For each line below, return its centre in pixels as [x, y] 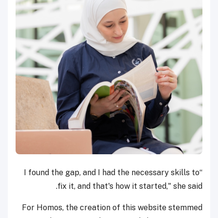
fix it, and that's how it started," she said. [130, 186]
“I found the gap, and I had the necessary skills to [112, 173]
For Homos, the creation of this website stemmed [112, 208]
